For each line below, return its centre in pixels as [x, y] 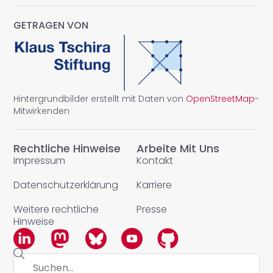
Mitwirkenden [42, 111]
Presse [152, 210]
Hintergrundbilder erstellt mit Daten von [100, 99]
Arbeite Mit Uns [178, 149]
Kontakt [155, 161]
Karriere [154, 185]
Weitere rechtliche [56, 210]
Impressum [40, 161]
